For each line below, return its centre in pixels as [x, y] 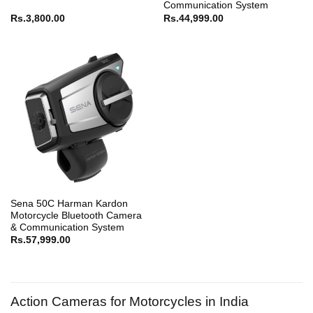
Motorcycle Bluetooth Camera [76, 215]
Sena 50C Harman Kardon [69, 203]
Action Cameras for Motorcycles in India [130, 301]
